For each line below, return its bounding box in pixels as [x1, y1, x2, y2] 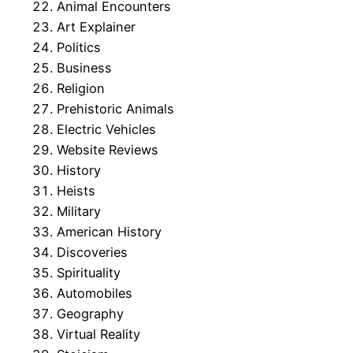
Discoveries [57, 244, 128, 261]
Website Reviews [57, 142, 158, 158]
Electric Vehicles [57, 121, 156, 138]
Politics [57, 39, 101, 56]
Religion [57, 80, 105, 97]
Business [57, 60, 112, 76]
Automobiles [57, 285, 132, 302]
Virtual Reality [57, 326, 140, 343]
